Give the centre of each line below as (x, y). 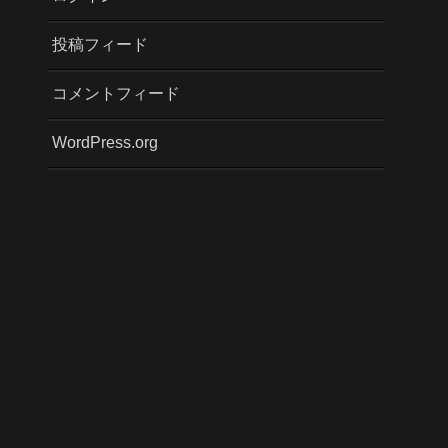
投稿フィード (100, 44)
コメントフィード (116, 93)
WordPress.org (105, 142)
